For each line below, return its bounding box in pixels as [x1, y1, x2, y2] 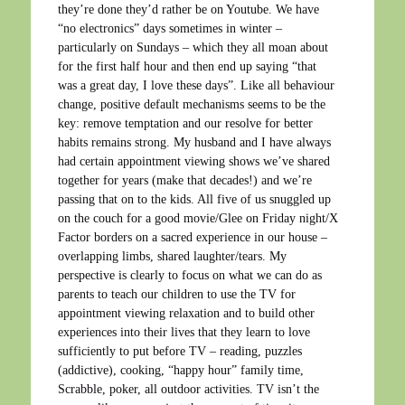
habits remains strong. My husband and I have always [58, 135, 331, 149]
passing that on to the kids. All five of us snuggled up [58, 192, 331, 206]
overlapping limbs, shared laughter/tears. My [58, 249, 287, 263]
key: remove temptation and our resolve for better [58, 116, 313, 130]
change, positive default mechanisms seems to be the [58, 97, 325, 111]
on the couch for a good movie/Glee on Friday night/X [58, 211, 338, 225]
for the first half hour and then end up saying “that [58, 59, 316, 73]
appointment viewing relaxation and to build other [58, 306, 315, 320]
